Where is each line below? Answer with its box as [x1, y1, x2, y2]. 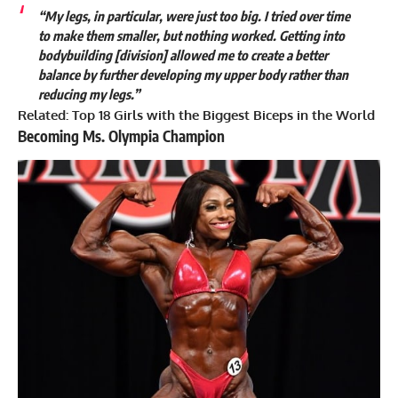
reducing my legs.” [37, 85, 142, 102]
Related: [18, 106, 72, 123]
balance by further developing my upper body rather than [37, 66, 348, 83]
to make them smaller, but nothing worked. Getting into [37, 27, 345, 44]
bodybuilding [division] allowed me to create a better [37, 46, 328, 63]
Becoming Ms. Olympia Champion [18, 125, 225, 146]
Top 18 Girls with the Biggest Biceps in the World [72, 106, 375, 123]
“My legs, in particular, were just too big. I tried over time [37, 7, 350, 24]
